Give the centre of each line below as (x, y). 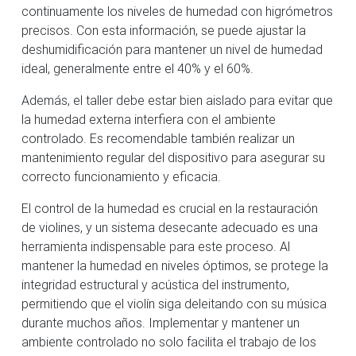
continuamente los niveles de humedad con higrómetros (177, 11)
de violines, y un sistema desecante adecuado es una (170, 227)
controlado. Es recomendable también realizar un (158, 138)
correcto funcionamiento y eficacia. (121, 176)
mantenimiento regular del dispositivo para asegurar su (173, 157)
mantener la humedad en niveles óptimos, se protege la (175, 265)
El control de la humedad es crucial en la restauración (170, 208)
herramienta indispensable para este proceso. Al (156, 246)
